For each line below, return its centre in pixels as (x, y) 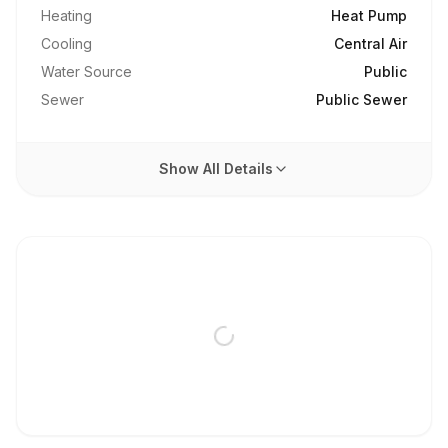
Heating (66, 15)
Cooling (66, 43)
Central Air (370, 43)
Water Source (86, 71)
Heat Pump (369, 15)
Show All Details (216, 168)
